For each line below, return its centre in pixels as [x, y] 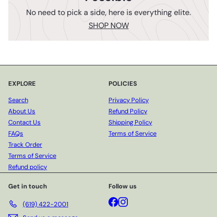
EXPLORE [22, 84]
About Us [22, 111]
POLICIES [123, 84]
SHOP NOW [108, 26]
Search [18, 100]
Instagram [142, 201]
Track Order [25, 145]
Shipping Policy [130, 123]
